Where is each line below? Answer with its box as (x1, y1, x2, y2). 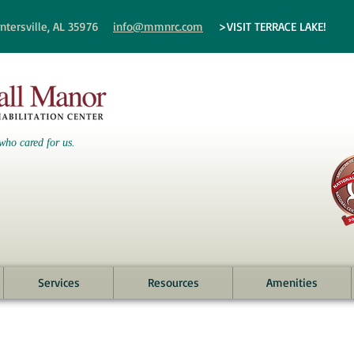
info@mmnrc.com (113, 19, 203, 34)
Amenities (266, 275, 318, 290)
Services (37, 275, 80, 290)
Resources (147, 275, 199, 290)
